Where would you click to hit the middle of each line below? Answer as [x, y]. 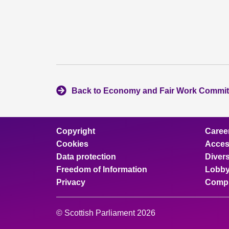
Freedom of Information [102, 169]
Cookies [72, 144]
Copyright [76, 131]
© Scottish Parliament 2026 [106, 213]
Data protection [86, 157]
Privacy [71, 182]
